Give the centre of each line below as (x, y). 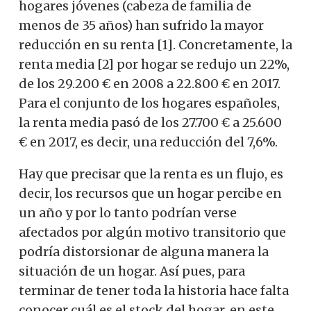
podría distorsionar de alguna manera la (144, 251)
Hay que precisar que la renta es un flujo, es (151, 174)
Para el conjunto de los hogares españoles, (149, 103)
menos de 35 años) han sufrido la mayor (141, 25)
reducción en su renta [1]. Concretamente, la (155, 44)
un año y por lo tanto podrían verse (128, 212)
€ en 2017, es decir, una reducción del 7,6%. (148, 142)
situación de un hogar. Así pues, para (132, 271)
